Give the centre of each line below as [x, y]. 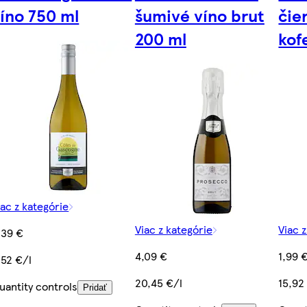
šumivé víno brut [199, 15]
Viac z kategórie [173, 230]
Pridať [95, 288]
